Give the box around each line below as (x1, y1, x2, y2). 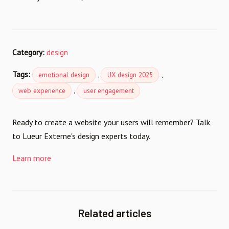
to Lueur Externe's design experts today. (12, 130, 150, 141)
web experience (18, 86, 66, 96)
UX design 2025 (107, 70, 153, 80)
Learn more (12, 152, 51, 163)
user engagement (83, 86, 134, 96)
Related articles (78, 206, 151, 219)
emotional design (38, 70, 90, 80)
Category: (12, 47, 44, 57)
